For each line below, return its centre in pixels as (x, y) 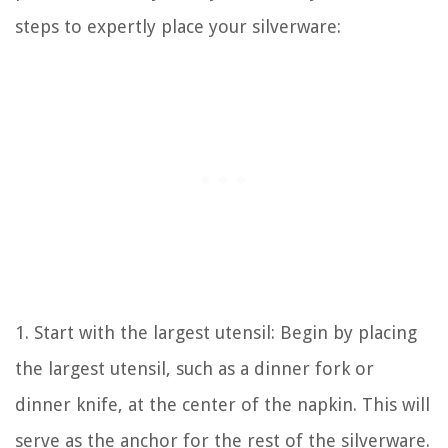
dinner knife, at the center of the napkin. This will (222, 405)
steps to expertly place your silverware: (178, 27)
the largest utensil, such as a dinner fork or (194, 369)
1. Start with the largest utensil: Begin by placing (216, 333)
